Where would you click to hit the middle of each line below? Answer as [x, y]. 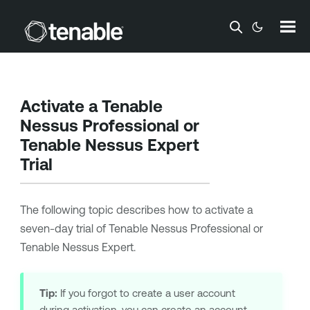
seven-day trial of [64, 228]
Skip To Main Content [155, 22]
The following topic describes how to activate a [136, 210]
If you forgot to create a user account [146, 293]
